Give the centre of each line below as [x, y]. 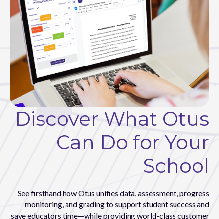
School [176, 165]
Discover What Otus [112, 118]
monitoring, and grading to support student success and [117, 204]
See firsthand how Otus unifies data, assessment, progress [113, 193]
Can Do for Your [133, 142]
